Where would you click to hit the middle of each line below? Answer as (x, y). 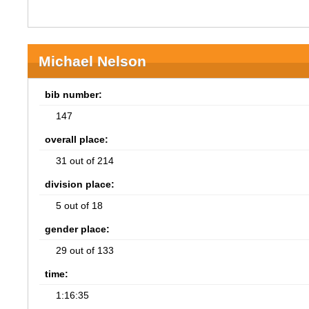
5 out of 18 (80, 206)
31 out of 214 (85, 161)
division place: (80, 184)
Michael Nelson (93, 61)
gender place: (78, 229)
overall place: (77, 139)
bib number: (74, 94)
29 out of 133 (85, 250)
